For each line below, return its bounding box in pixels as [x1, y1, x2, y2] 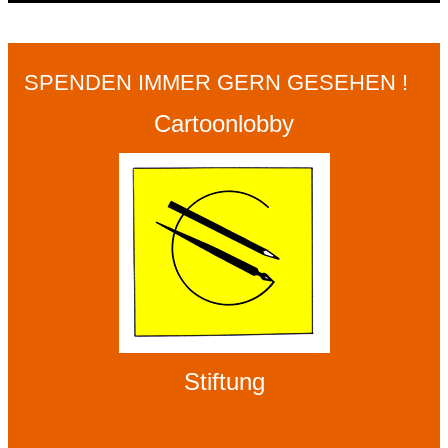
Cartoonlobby [154, 109, 294, 137]
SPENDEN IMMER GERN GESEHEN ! [24, 69, 408, 95]
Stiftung [183, 367, 265, 395]
